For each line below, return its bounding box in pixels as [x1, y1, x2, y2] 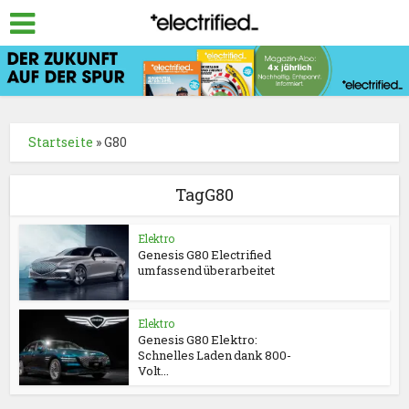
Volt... [138, 362, 170, 380]
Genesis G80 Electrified [138, 246, 272, 264]
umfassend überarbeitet [138, 262, 276, 279]
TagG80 [175, 184, 234, 206]
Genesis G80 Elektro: [138, 331, 258, 349]
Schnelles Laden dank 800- [138, 347, 292, 364]
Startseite [28, 133, 94, 152]
